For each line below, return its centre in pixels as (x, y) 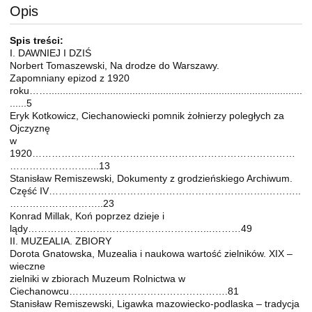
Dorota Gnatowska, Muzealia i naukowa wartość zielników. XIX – (151, 254)
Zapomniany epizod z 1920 (70, 78)
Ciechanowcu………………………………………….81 (124, 291)
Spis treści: (37, 41)
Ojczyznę (30, 128)
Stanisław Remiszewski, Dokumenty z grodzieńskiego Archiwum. (151, 179)
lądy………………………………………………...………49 (131, 229)
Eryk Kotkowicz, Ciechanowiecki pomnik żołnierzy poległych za (147, 116)
